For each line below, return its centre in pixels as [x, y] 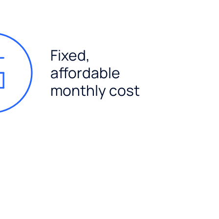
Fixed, [70, 55]
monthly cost [95, 90]
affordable [86, 72]
